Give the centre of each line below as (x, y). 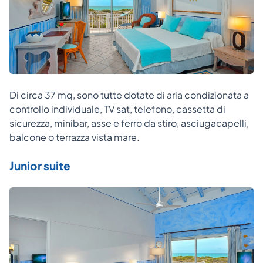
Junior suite (40, 165)
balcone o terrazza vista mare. (75, 137)
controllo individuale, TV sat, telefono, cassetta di (117, 109)
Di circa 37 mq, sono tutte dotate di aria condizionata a (129, 95)
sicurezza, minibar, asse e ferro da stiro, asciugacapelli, (129, 123)
